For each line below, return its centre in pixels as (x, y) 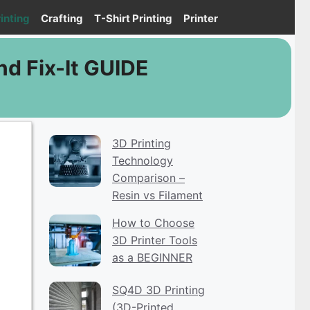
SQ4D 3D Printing (158, 290)
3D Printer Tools (155, 240)
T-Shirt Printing (133, 18)
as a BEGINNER (152, 257)
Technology (143, 161)
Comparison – (148, 178)
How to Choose (153, 223)
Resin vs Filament (157, 195)
